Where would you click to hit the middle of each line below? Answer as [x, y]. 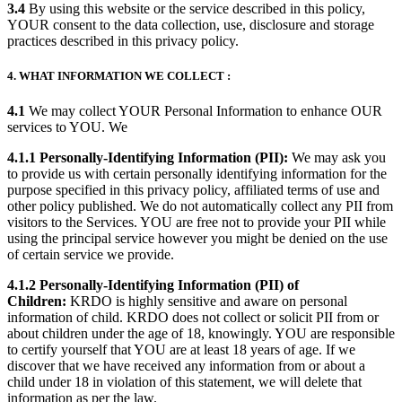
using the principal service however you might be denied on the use [197, 239]
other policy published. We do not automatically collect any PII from [200, 206]
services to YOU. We [67, 127]
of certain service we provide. [91, 255]
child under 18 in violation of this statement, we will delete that [184, 382]
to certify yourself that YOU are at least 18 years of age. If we [181, 350]
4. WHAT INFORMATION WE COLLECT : [119, 76]
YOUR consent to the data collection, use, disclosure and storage [191, 25]
